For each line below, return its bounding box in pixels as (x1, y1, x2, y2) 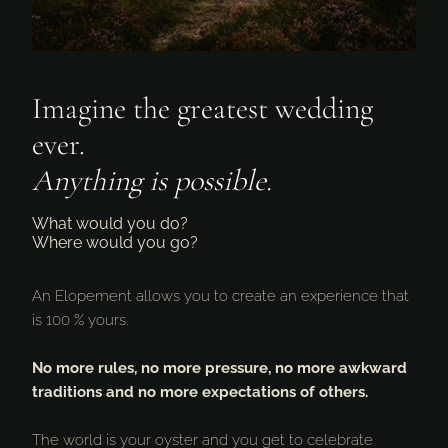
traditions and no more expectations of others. (32, 383, 368, 401)
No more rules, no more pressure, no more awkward (32, 359, 407, 377)
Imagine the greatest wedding (32, 90, 373, 127)
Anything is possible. (32, 162, 272, 199)
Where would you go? (32, 233, 198, 252)
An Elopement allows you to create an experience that (32, 287, 409, 305)
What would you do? (32, 214, 188, 233)
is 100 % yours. (32, 311, 129, 329)
